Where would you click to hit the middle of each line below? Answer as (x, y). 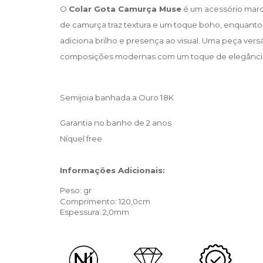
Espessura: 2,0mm (95, 212)
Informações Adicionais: (112, 170)
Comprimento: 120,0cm (105, 201)
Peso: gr (76, 190)
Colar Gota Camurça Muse (125, 9)
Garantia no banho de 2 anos (116, 123)
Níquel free (81, 139)
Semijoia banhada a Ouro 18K (117, 97)
